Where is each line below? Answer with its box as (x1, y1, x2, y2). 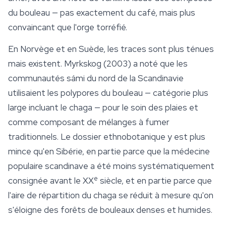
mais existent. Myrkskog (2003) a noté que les (8, 58, 188, 70)
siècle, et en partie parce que (98, 175, 212, 187)
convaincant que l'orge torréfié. (8, 22, 127, 33)
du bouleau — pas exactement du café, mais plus (8, 7, 195, 19)
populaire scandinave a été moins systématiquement (8, 160, 214, 172)
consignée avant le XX (8, 175, 94, 187)
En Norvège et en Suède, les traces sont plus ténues (8, 43, 214, 55)
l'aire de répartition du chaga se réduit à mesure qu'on (8, 190, 213, 201)
